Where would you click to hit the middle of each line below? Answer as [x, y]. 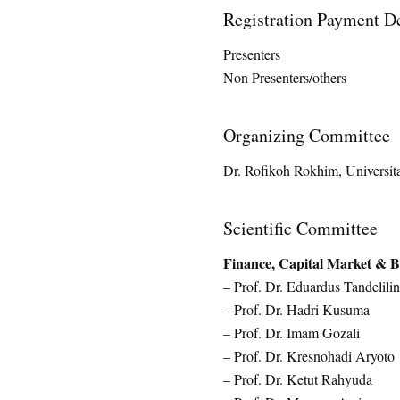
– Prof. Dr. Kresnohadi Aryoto [308, 356]
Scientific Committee [300, 228]
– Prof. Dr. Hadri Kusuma [296, 309]
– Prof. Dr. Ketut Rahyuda [297, 379]
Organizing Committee [306, 135]
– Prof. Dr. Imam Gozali [291, 333]
